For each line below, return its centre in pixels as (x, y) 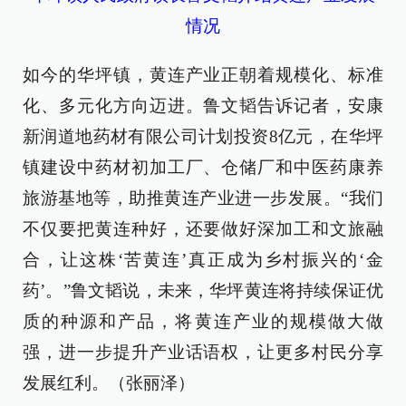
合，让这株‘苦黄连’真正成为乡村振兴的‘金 (203, 260)
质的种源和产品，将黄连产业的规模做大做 (203, 322)
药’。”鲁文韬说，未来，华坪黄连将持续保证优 (203, 291)
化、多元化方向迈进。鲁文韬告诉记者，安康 (203, 106)
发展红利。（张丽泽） (109, 383)
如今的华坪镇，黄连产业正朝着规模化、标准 (203, 75)
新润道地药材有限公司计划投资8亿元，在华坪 (203, 137)
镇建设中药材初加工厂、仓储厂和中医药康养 (203, 168)
